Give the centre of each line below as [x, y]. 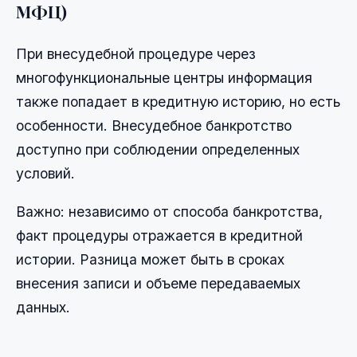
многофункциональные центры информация [164, 78]
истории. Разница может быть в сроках [150, 260]
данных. [43, 308]
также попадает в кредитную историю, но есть [178, 102]
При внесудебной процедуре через [136, 54]
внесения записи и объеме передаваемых [158, 284]
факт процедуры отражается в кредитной [159, 236]
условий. [45, 174]
